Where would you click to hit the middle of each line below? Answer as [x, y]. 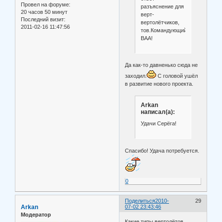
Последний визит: [43, 19]
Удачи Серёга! [158, 124]
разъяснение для [162, 6]
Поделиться [140, 201]
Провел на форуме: [46, 4]
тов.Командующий [164, 30]
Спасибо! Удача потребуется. [163, 150]
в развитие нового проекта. [159, 84]
